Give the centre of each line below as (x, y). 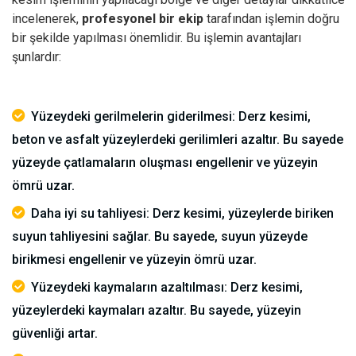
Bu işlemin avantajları (242, 38)
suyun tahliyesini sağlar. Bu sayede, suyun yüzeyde (160, 236)
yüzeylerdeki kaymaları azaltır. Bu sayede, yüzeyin (157, 310)
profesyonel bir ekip (143, 19)
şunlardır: (37, 57)
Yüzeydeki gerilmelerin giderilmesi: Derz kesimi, (171, 116)
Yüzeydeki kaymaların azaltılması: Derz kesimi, (167, 287)
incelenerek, (47, 19)
